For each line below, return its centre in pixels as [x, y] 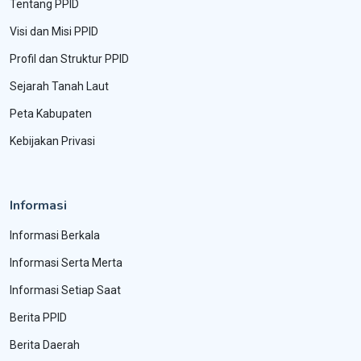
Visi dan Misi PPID [54, 31]
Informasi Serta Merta [66, 263]
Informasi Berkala [55, 235]
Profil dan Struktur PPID [69, 59]
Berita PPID [38, 317]
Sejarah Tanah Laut [59, 86]
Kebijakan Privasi [52, 141]
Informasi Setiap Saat [65, 290]
